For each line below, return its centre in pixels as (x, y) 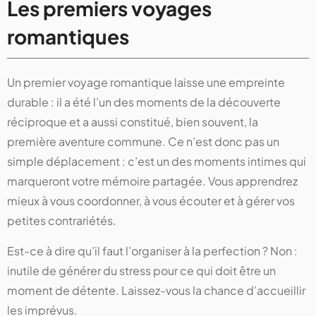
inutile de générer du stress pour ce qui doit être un (141, 271)
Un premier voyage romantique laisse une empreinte (146, 83)
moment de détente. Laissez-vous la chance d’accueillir (156, 291)
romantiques (68, 37)
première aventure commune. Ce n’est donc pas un (143, 142)
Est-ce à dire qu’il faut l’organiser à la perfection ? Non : (152, 251)
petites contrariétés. (62, 221)
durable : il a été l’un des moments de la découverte (144, 102)
